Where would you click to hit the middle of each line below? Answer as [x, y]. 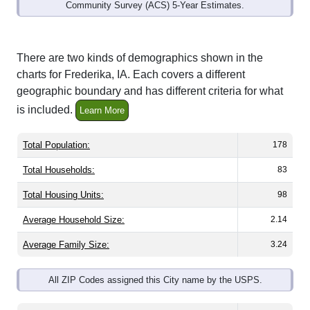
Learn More [102, 111]
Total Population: [56, 145]
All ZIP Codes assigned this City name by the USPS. [155, 280]
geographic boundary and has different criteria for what [150, 91]
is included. [46, 110]
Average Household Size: [74, 220]
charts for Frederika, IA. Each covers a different [131, 75]
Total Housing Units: [63, 195]
